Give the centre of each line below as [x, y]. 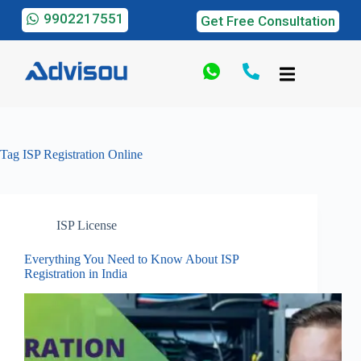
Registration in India [76, 273]
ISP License [87, 225]
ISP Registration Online [81, 154]
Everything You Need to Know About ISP [131, 259]
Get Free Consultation [268, 21]
